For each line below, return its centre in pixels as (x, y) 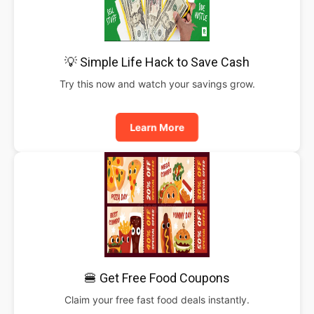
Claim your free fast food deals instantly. (157, 299)
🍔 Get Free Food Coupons (157, 278)
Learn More (157, 127)
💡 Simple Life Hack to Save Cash (157, 62)
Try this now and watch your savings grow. (157, 83)
